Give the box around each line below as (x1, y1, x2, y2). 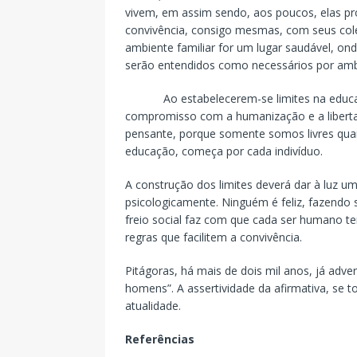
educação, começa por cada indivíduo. (125, 143, 323, 159)
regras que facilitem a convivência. (125, 229, 302, 245)
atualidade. (125, 297, 181, 313)
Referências (125, 331, 194, 347)
